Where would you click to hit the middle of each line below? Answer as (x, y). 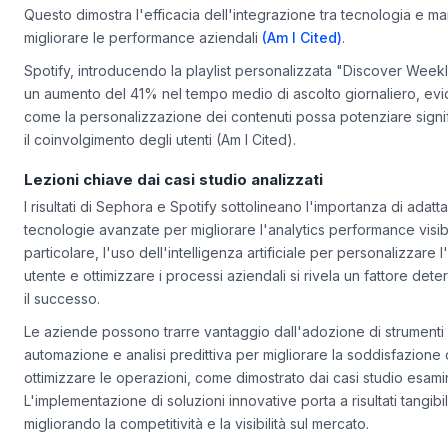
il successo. (62, 322)
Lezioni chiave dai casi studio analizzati (173, 204)
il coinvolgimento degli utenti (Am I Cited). (160, 164)
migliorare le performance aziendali (143, 61)
